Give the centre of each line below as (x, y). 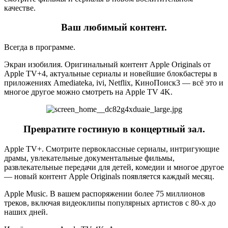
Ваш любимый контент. (114, 27)
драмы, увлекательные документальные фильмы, (89, 158)
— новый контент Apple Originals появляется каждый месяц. (109, 176)
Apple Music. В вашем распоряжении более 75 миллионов (105, 193)
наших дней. (26, 212)
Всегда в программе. (40, 47)
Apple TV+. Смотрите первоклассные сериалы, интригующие (112, 149)
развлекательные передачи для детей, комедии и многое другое (114, 167)
